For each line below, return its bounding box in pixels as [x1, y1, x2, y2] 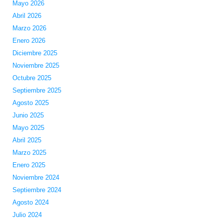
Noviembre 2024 [12, 174, 59, 182]
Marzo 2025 [12, 149, 46, 157]
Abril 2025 [12, 136, 41, 144]
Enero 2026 [12, 37, 45, 45]
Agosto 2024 [12, 199, 49, 207]
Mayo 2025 [12, 124, 44, 132]
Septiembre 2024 [12, 186, 61, 194]
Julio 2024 [12, 211, 42, 219]
